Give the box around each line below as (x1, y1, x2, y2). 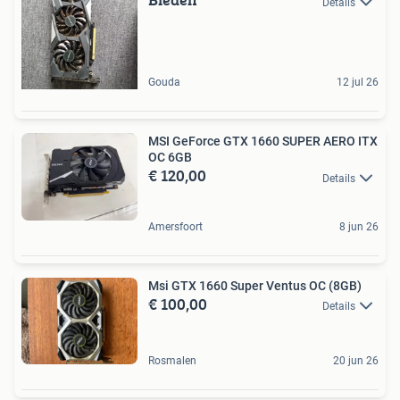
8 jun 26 (339, 220, 379, 233)
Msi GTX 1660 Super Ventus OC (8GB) (148, 278, 362, 293)
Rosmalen (148, 354, 196, 367)
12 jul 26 (337, 76, 379, 89)
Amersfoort (148, 220, 203, 233)
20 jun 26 (333, 354, 379, 367)
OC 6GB (148, 150, 192, 165)
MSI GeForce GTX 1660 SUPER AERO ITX (148, 134, 378, 149)
